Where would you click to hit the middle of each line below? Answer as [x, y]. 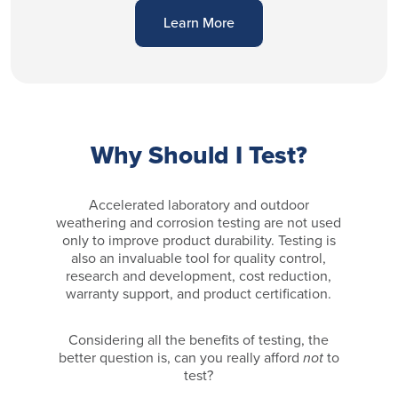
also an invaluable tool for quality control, [199, 259]
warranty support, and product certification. [199, 294]
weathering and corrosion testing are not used [199, 223]
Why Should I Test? [199, 155]
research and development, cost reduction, [199, 276]
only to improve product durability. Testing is [199, 241]
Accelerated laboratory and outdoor [199, 205]
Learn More [199, 23]
